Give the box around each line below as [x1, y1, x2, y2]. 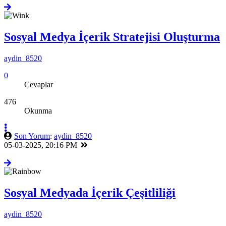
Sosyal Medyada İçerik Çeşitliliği [4, 194, 176, 207]
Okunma [24, 114, 52, 123]
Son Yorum [14, 139, 50, 148]
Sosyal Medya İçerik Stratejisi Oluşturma [4, 38, 220, 51]
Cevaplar [24, 88, 53, 97]
